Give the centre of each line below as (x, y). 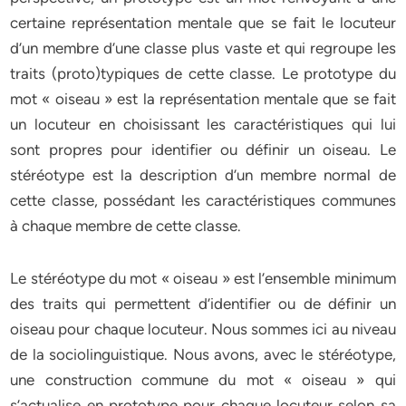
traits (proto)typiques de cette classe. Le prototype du (203, 73)
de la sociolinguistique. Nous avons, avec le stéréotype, (203, 354)
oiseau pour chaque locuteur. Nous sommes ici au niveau (203, 329)
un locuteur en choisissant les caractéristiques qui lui (203, 124)
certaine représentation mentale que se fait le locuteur (203, 23)
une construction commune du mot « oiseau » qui (203, 380)
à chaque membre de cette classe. (126, 226)
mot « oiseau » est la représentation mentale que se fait (203, 99)
